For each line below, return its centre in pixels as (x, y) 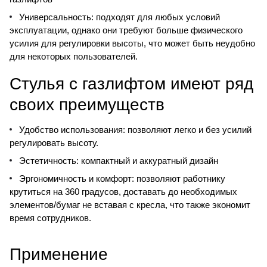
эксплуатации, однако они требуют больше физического (126, 30)
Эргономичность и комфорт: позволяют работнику (122, 178)
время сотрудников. (50, 218)
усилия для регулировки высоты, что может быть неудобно (132, 43)
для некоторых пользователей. (74, 56)
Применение (59, 254)
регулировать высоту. (54, 142)
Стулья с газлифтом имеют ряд (131, 82)
